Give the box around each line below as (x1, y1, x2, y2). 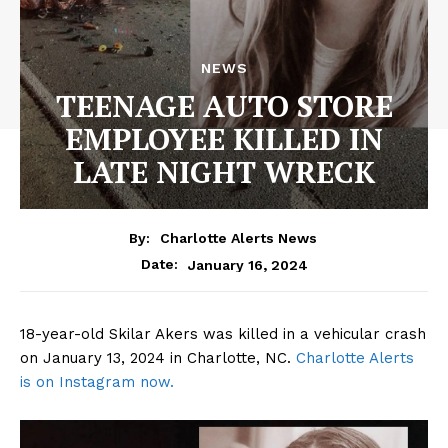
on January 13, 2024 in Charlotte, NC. (20, 349, 296, 368)
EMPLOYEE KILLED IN (65, 118, 383, 159)
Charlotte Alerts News (159, 230, 317, 247)
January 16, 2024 (187, 256, 308, 273)
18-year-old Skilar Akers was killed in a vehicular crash (20, 325, 426, 344)
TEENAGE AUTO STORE (55, 85, 393, 126)
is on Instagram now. (20, 373, 174, 392)
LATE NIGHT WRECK (73, 151, 375, 192)
